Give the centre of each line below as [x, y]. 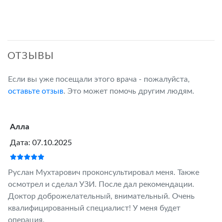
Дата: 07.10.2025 [41, 143]
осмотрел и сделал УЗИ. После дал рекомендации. [101, 185]
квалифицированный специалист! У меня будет [94, 208]
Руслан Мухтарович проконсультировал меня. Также [103, 173]
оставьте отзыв [35, 91]
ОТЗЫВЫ [31, 56]
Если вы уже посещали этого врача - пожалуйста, [99, 80]
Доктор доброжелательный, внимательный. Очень [101, 196]
